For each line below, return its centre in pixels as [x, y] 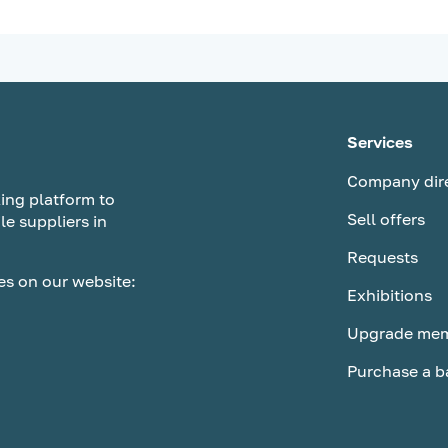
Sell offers [386, 219]
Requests [382, 257]
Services [380, 142]
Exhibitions [389, 295]
